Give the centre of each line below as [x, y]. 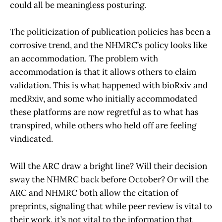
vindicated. [31, 139]
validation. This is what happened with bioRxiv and [109, 85]
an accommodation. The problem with [84, 59]
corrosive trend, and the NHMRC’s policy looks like [109, 45]
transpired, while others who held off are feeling [103, 126]
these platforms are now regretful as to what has [104, 112]
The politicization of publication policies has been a [110, 32]
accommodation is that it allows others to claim [103, 72]
